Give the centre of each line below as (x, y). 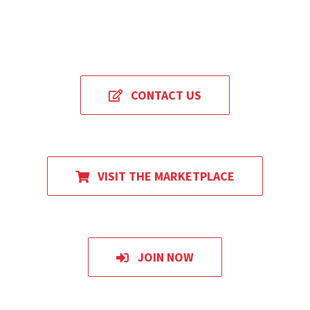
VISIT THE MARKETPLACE (166, 176)
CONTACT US (166, 95)
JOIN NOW (165, 257)
